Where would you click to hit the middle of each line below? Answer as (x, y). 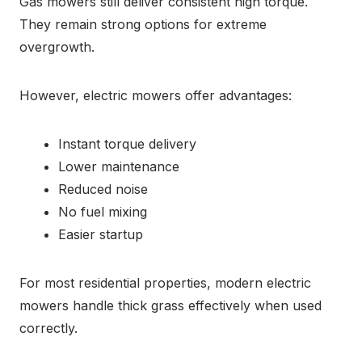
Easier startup (101, 234)
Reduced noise (103, 189)
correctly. (48, 328)
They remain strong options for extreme (143, 24)
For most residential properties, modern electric (165, 283)
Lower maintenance (119, 166)
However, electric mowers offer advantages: (156, 95)
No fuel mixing (103, 212)
